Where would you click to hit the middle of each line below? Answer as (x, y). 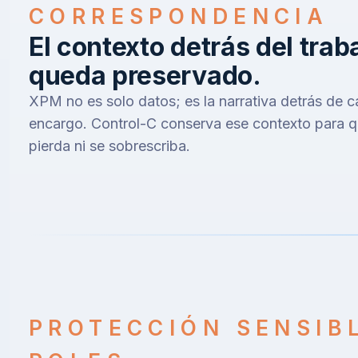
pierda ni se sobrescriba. (109, 146)
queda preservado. (145, 76)
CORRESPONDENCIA (179, 16)
